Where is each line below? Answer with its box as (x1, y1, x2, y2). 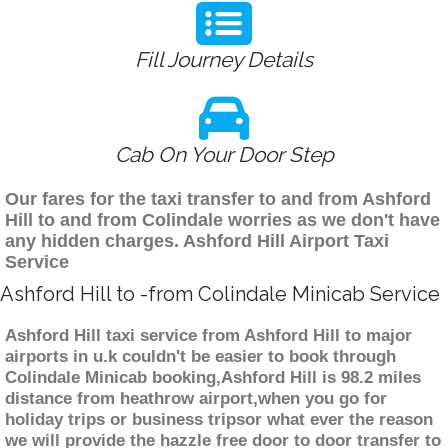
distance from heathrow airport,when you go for (5, 389, 387, 409)
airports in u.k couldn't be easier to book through (5, 347, 396, 367)
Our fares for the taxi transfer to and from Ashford (5, 189, 431, 210)
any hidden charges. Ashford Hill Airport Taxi (5, 231, 389, 252)
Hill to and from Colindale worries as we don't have (5, 210, 440, 231)
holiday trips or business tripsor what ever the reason (5, 410, 433, 430)
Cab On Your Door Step (114, 142, 334, 168)
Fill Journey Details (135, 47, 313, 73)
